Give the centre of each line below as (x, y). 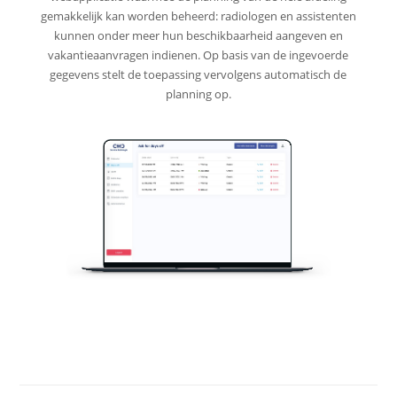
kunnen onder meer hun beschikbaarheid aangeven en (198, 35)
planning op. (198, 93)
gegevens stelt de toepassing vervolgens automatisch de (198, 74)
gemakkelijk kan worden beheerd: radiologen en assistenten (198, 16)
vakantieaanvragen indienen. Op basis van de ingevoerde (198, 54)
